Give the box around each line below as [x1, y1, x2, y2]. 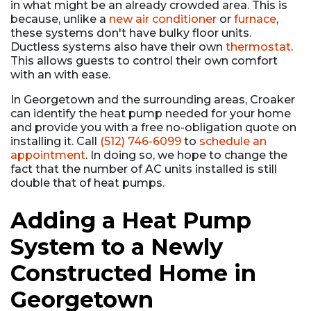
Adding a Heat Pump [10, 206, 251, 234]
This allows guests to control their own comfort [10, 53, 278, 67]
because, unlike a [10, 12, 109, 26]
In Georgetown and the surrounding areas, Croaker [10, 92, 295, 106]
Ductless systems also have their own [10, 40, 226, 53]
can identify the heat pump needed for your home [10, 106, 291, 120]
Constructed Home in [10, 259, 256, 287]
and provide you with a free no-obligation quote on [10, 120, 296, 134]
